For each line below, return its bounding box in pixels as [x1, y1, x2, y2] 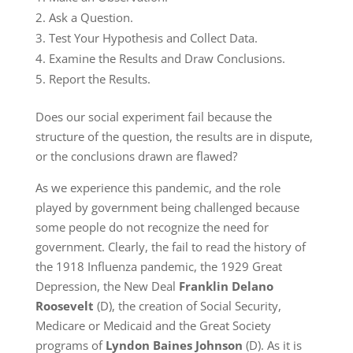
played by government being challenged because [35, 199, 299, 215]
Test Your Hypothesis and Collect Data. [48, 30, 258, 46]
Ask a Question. [48, 9, 133, 25]
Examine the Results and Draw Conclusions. [48, 50, 285, 66]
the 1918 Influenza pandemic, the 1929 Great [35, 258, 282, 274]
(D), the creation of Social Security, [93, 298, 281, 314]
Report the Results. [48, 71, 150, 87]
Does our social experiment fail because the [35, 109, 272, 124]
